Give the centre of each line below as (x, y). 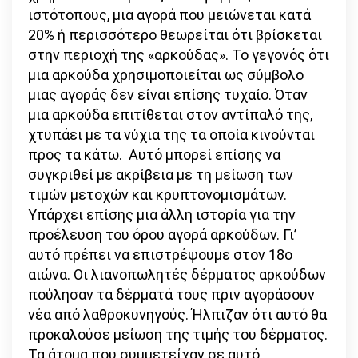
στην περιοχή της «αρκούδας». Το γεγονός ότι (179, 54)
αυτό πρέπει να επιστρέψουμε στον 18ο (160, 254)
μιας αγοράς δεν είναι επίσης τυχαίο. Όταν (168, 94)
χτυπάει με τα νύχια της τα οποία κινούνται (171, 134)
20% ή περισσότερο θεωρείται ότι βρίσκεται (175, 34)
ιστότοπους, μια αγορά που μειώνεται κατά (169, 14)
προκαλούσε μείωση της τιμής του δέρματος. (178, 334)
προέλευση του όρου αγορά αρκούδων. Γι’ (162, 234)
